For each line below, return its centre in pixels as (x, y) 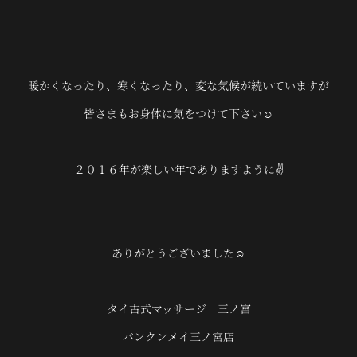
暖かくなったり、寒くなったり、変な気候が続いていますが (178, 85)
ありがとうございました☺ (178, 252)
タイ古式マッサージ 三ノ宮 (178, 308)
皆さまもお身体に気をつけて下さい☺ (178, 113)
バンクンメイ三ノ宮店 (178, 336)
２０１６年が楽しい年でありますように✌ (178, 169)
